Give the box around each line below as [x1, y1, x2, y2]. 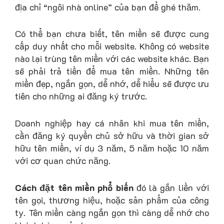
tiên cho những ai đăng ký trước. [15, 90, 147, 102]
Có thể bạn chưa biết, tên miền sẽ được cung [15, 27, 209, 40]
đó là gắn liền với [133, 181, 209, 193]
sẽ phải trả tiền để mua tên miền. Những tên [15, 65, 209, 77]
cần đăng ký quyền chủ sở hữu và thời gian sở [15, 129, 209, 142]
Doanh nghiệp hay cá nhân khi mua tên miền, [15, 117, 209, 129]
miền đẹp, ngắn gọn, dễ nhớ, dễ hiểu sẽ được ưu [15, 77, 209, 90]
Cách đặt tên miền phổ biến [15, 181, 133, 193]
